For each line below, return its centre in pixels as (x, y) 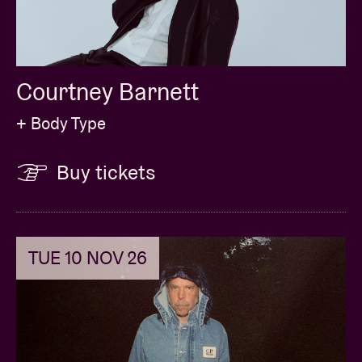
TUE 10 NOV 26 (88, 258)
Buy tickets (106, 173)
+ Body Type (61, 124)
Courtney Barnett (107, 92)
